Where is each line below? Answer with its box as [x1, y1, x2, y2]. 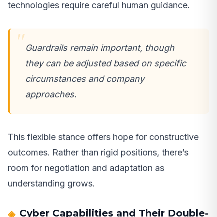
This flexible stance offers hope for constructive [8, 132, 199, 142]
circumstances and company [25, 74, 144, 84]
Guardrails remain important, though [25, 43, 174, 53]
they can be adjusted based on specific [25, 58, 186, 69]
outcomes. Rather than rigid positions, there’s [8, 147, 188, 158]
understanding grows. [8, 178, 95, 189]
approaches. [25, 89, 77, 100]
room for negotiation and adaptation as [8, 163, 164, 173]
